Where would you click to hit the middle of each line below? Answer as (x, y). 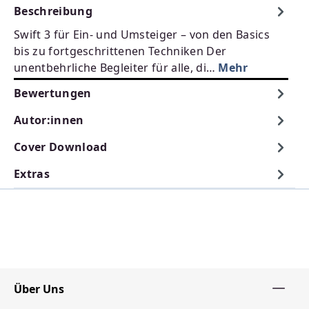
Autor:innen (49, 120)
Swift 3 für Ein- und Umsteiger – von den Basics (142, 34)
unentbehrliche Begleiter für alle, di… (116, 68)
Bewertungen (53, 93)
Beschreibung (53, 11)
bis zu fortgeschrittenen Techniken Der (120, 51)
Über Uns (39, 289)
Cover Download (61, 147)
